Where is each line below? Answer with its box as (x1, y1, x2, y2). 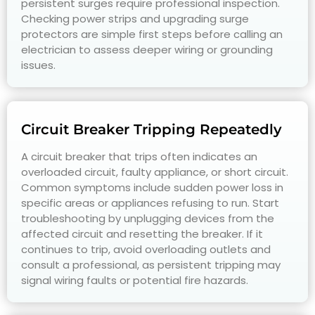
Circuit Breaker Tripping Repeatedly (21, 120, 282, 138)
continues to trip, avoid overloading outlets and (21, 241, 271, 257)
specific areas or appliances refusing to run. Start (21, 195, 279, 210)
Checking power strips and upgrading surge (21, 11, 249, 26)
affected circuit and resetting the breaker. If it (21, 226, 263, 241)
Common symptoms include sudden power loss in (21, 179, 283, 195)
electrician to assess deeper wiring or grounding (21, 41, 273, 57)
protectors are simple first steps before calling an (21, 26, 283, 41)
